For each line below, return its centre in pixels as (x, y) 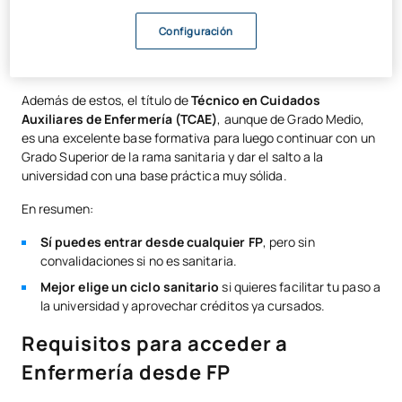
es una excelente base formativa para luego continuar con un (198, 137)
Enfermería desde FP (127, 372)
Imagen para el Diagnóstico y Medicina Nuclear (185, 40)
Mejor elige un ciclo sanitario (130, 286)
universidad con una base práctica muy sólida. (154, 175)
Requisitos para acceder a (155, 343)
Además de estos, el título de (107, 100)
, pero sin (288, 241)
